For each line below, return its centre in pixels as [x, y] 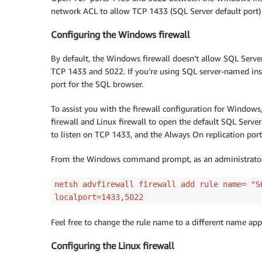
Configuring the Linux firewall [113, 245]
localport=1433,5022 [99, 197]
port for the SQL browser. [97, 84]
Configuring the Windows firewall [120, 35]
